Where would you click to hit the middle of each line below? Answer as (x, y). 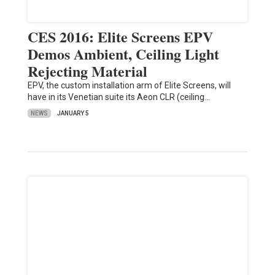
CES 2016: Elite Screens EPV (120, 37)
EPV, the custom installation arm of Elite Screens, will (129, 86)
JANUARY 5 (73, 114)
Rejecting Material (87, 71)
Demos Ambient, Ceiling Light (123, 54)
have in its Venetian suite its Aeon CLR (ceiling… (118, 97)
